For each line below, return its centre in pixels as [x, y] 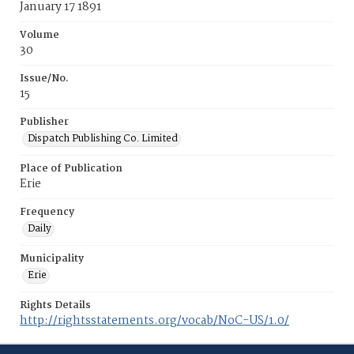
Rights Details [55, 305]
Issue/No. [44, 79]
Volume [40, 35]
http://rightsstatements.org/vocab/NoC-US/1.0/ [154, 321]
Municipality [52, 259]
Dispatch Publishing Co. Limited [103, 139]
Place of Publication [71, 169]
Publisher [44, 122]
